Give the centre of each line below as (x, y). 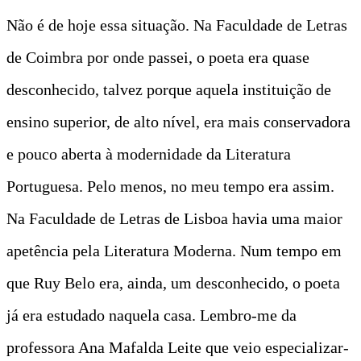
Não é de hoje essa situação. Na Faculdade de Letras (177, 25)
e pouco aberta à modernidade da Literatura (149, 154)
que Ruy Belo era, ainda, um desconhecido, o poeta (173, 282)
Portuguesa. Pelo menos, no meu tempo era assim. (170, 186)
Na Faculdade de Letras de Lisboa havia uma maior (174, 218)
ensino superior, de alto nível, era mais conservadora (178, 121)
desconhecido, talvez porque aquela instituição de (169, 89)
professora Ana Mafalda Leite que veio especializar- (178, 347)
